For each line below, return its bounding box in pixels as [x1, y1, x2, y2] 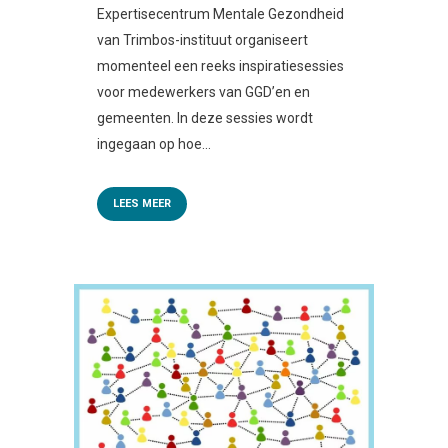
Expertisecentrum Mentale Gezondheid [97, 5, 344, 22]
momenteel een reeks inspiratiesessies [97, 57, 344, 74]
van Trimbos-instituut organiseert [97, 31, 308, 48]
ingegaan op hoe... [97, 135, 211, 152]
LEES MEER [113, 196, 171, 210]
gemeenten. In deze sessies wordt [97, 109, 313, 126]
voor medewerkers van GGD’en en [97, 83, 310, 100]
